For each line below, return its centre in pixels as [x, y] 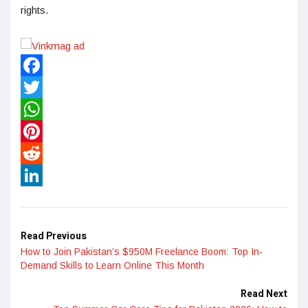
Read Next [264, 294]
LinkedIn [40, 197]
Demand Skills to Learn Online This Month [114, 266]
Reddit [35, 175]
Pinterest [41, 153]
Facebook [44, 87]
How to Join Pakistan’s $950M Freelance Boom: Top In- [142, 252]
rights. [34, 10]
